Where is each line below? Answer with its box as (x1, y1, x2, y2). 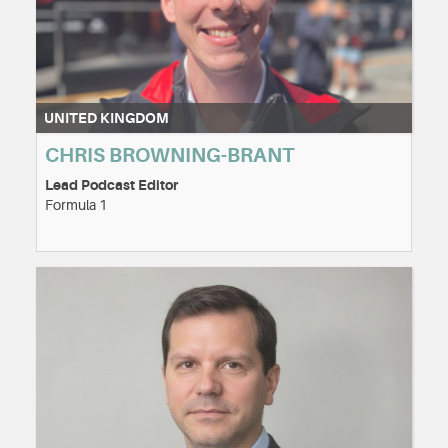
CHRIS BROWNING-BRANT (45, 143, 294, 167)
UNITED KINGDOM (44, 109, 169, 126)
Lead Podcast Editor (45, 176, 178, 193)
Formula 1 (45, 196, 107, 213)
